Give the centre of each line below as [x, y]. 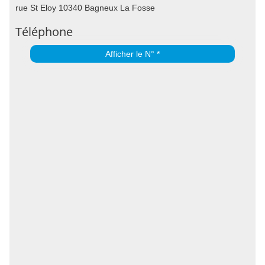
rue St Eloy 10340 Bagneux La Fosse [85, 8]
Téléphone [44, 32]
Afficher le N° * [132, 54]
